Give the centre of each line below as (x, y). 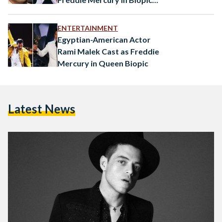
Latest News (42, 109)
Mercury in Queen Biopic (103, 63)
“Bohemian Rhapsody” (98, 11)
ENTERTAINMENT (88, 28)
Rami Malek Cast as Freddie (108, 51)
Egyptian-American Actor (104, 39)
